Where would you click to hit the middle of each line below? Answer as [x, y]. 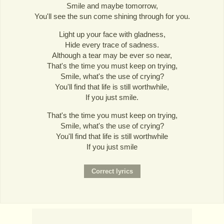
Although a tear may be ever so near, [112, 55]
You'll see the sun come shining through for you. [112, 16]
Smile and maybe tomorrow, [112, 6]
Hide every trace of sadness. [112, 45]
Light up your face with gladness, [112, 34]
